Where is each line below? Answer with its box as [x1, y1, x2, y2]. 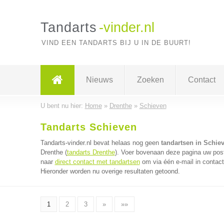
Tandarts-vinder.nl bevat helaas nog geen [40, 139, 161, 146]
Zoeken [136, 75, 164, 84]
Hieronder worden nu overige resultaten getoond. [40, 167, 180, 175]
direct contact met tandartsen [54, 158, 140, 165]
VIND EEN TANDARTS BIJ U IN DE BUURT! [41, 39, 191, 46]
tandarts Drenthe [66, 148, 115, 156]
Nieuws [85, 75, 113, 84]
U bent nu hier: [40, 102, 85, 109]
